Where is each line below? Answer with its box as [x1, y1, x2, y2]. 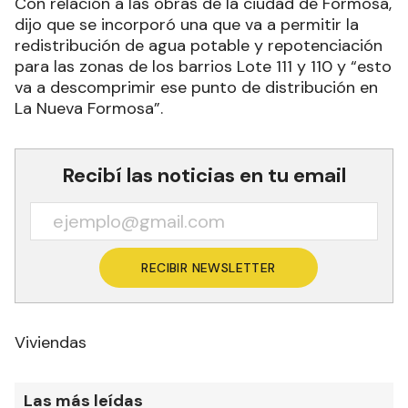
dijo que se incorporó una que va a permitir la [15, 14, 359, 36]
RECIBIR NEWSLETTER [141, 260, 276, 276]
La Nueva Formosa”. [15, 97, 163, 119]
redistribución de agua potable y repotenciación [15, 35, 382, 56]
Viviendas [15, 331, 87, 353]
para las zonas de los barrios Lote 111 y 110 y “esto [15, 56, 392, 77]
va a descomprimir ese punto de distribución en [15, 76, 378, 98]
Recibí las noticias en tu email [62, 162, 346, 189]
